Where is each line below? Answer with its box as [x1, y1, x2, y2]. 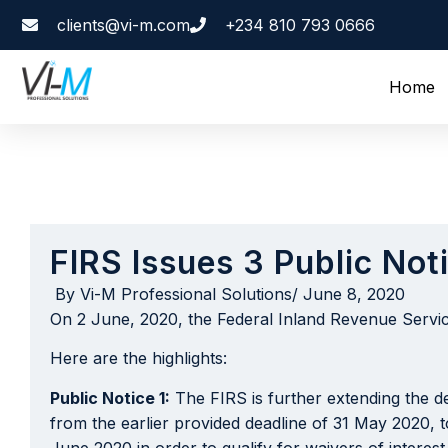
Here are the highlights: [50, 348, 227, 369]
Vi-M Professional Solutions [75, 284, 292, 304]
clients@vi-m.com [57, 14, 190, 35]
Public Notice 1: [50, 387, 170, 408]
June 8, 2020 [303, 284, 405, 304]
